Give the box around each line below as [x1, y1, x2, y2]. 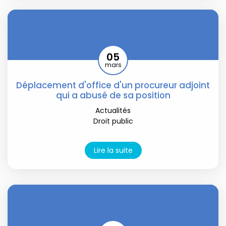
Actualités [95, 105, 131, 116]
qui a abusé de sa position [55, 89, 171, 101]
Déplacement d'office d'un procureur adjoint [16, 79, 210, 91]
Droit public [93, 116, 133, 126]
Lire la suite [93, 145, 133, 155]
